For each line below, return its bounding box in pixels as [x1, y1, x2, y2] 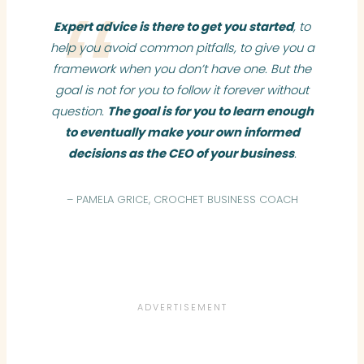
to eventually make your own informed [64, 124, 300, 141]
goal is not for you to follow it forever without [55, 82, 309, 99]
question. [50, 103, 107, 120]
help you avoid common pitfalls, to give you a [50, 40, 314, 57]
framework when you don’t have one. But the [53, 61, 311, 78]
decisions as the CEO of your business [67, 145, 294, 162]
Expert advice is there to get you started [54, 19, 293, 36]
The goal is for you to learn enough [106, 103, 314, 120]
